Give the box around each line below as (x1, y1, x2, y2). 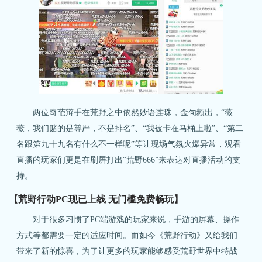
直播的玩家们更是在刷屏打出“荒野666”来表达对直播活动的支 (16, 155, 241, 165)
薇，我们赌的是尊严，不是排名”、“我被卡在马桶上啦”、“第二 (16, 123, 244, 133)
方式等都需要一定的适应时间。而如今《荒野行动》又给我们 (16, 230, 238, 240)
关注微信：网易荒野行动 (142, 213, 251, 228)
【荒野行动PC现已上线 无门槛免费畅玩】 (8, 194, 183, 204)
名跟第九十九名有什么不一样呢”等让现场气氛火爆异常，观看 (16, 139, 242, 149)
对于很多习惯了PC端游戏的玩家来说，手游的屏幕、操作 (16, 214, 240, 224)
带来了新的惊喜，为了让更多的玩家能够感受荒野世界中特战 (16, 246, 238, 256)
